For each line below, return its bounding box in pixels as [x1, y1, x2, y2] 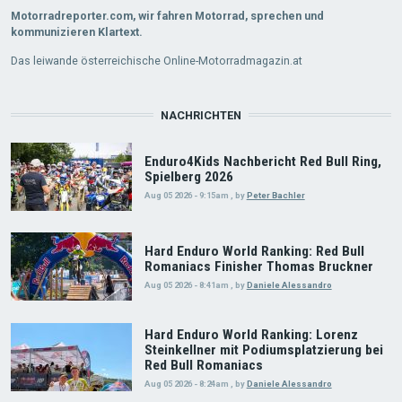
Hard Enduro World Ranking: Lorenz [144, 326, 358, 343]
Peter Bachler [246, 189, 305, 200]
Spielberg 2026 [144, 168, 233, 185]
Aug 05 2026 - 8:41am [144, 280, 229, 291]
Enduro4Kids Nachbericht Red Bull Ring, [144, 153, 381, 170]
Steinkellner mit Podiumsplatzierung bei [144, 341, 383, 358]
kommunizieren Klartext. [10, 24, 143, 39]
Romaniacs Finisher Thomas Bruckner [144, 258, 373, 275]
